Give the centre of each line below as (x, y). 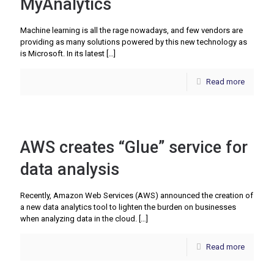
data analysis (70, 170)
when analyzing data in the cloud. (79, 219)
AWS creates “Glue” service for (134, 148)
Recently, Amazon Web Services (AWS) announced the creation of (137, 196)
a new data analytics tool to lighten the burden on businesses (128, 207)
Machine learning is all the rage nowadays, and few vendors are (131, 31)
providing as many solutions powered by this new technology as (134, 42)
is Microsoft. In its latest (62, 54)
